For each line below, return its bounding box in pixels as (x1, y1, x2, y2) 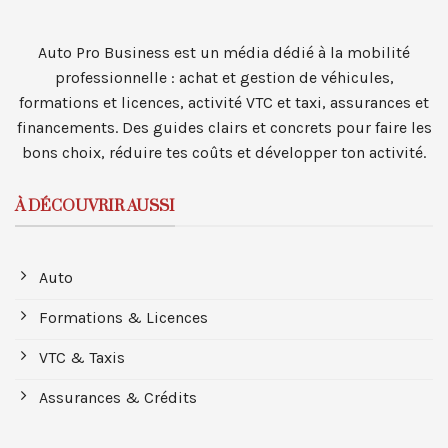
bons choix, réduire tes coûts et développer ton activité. (22, 142, 426, 162)
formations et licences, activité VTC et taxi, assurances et (19, 92, 429, 112)
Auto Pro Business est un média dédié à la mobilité (38, 42, 410, 62)
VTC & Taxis (39, 347, 125, 367)
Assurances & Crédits (39, 387, 197, 407)
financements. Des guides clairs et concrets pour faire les (16, 117, 432, 137)
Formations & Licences (39, 307, 208, 327)
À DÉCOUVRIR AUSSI (15, 196, 175, 216)
